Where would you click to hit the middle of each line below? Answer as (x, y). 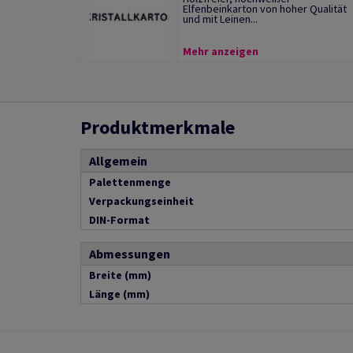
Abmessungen (130, 254)
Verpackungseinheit (141, 201)
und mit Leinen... (220, 19)
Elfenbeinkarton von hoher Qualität (264, 9)
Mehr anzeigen (220, 51)
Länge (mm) (119, 294)
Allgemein (118, 161)
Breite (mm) (120, 275)
